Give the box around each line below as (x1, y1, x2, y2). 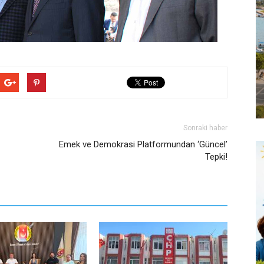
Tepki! (205, 151, 227, 162)
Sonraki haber (183, 124, 227, 132)
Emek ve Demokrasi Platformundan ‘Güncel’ (59, 139, 227, 150)
